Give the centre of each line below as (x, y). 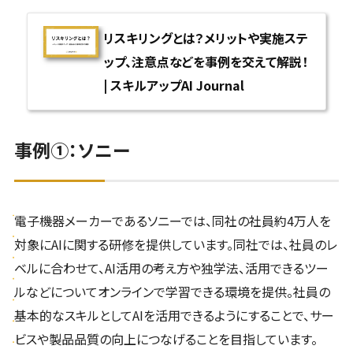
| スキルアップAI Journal (173, 85)
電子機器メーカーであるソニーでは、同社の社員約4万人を (172, 221)
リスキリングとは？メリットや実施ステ (205, 38)
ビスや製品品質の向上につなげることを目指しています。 (165, 339)
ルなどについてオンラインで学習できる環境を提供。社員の (172, 292)
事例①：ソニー (72, 150)
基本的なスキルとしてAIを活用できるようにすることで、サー (174, 316)
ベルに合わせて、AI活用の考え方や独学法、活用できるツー (171, 268)
